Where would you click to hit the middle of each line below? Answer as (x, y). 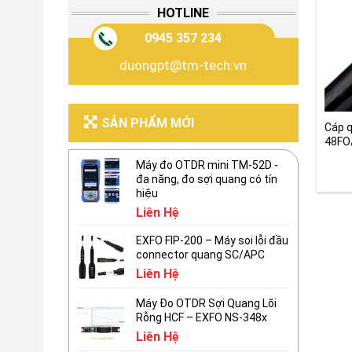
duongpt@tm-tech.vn (183, 65)
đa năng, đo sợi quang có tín (207, 179)
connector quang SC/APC (200, 255)
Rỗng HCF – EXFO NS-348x (202, 317)
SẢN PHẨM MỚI (148, 123)
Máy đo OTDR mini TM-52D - (207, 165)
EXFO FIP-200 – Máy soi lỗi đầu (212, 240)
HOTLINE (183, 13)
